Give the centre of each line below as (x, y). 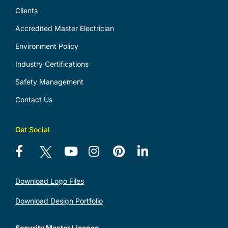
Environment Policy (47, 46)
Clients (26, 10)
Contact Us (34, 99)
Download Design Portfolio (59, 201)
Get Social (32, 129)
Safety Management (49, 81)
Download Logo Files (49, 181)
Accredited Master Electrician (64, 28)
